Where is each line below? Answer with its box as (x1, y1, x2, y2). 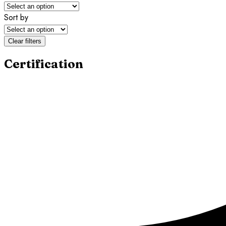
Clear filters (8, 37, 41, 45)
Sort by (4, 11, 28, 23)
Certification (4, 56, 83, 71)
